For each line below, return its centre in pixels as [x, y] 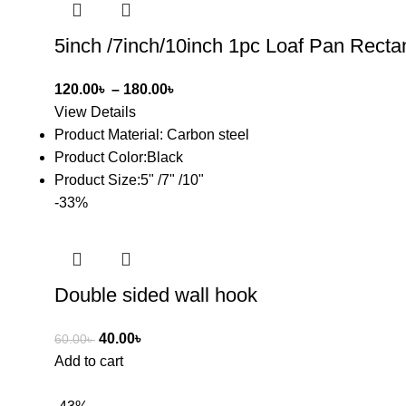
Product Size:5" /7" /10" [129, 180]
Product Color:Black [119, 157]
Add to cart [89, 361]
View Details [95, 112]
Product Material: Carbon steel [152, 135]
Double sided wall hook [156, 295]
